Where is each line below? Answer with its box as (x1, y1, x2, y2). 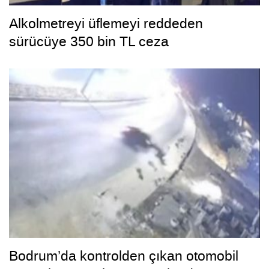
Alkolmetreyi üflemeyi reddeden (9, 14, 203, 32)
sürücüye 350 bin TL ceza (9, 32, 169, 50)
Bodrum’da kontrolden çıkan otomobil (9, 247, 238, 265)
